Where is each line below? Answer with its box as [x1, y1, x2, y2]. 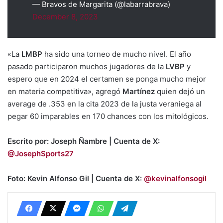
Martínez [122, 87, 155, 97]
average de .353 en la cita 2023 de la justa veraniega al [7, 99, 202, 109]
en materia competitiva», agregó [7, 87, 122, 97]
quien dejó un [155, 87, 205, 97]
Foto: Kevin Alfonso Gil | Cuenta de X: [7, 174, 144, 184]
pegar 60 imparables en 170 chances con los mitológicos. [7, 111, 209, 121]
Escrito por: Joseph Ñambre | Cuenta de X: [7, 136, 160, 146]
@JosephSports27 [7, 149, 74, 159]
